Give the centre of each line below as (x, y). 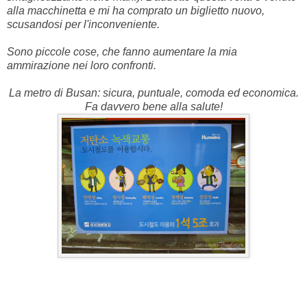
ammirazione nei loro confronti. (82, 66)
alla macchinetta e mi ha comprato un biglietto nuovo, (136, 11)
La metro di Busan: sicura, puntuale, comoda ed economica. (153, 93)
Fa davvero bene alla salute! (153, 107)
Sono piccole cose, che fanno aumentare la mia (122, 52)
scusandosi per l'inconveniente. (83, 25)
